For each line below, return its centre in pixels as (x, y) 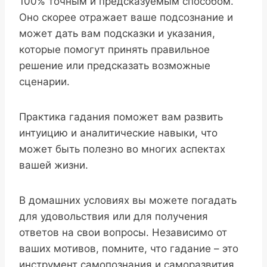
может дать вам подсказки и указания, (117, 33)
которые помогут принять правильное (114, 49)
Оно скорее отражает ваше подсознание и (126, 17)
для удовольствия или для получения (114, 216)
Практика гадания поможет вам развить (121, 117)
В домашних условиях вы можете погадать (128, 200)
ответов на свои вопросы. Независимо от (123, 232)
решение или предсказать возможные (115, 65)
